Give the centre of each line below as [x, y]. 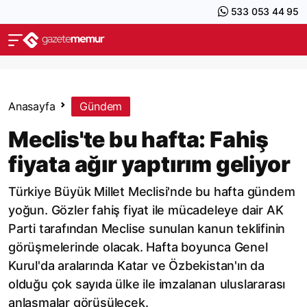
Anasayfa [32, 106]
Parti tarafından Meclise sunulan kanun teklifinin [147, 229]
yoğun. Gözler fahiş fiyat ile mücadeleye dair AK [146, 210]
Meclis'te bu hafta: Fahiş [138, 139]
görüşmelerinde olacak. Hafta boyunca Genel [138, 247]
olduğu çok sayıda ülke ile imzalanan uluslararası [147, 284]
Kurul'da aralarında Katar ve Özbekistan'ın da [136, 266]
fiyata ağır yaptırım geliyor [149, 164]
